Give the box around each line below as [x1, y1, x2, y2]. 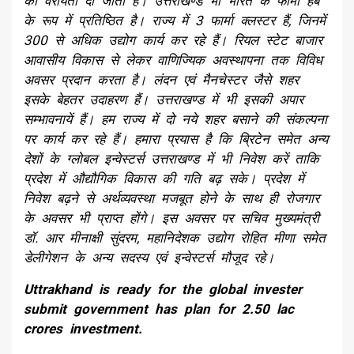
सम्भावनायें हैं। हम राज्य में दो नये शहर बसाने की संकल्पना [24, 111, 327, 127]
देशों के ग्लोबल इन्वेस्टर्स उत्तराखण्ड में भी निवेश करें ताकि [24, 150, 319, 167]
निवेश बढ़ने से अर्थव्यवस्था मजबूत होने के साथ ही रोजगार [24, 190, 319, 206]
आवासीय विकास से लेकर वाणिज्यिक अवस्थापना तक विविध [24, 51, 322, 68]
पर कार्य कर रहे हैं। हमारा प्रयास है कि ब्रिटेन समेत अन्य [24, 130, 328, 147]
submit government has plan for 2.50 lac [24, 300, 294, 317]
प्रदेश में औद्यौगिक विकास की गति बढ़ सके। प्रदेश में [24, 170, 304, 186]
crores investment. [24, 320, 142, 337]
